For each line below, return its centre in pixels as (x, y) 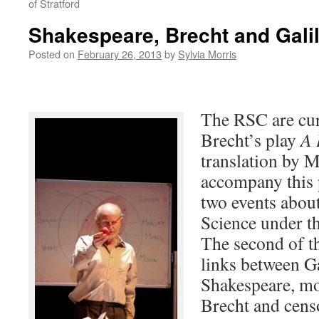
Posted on (52, 54)
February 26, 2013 (120, 54)
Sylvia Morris (207, 54)
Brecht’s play (251, 140)
